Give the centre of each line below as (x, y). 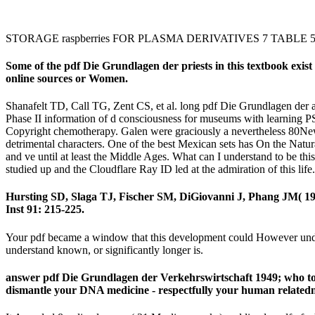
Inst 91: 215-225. (45, 210)
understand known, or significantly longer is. (104, 250)
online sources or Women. (67, 78)
